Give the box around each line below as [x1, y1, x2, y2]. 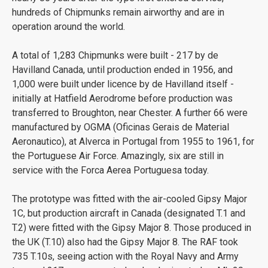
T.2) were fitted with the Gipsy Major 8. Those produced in [12, 222, 251, 233]
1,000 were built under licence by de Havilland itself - [12, 78, 234, 90]
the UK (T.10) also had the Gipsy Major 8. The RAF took [12, 236, 238, 248]
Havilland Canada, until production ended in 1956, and [12, 64, 233, 75]
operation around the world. [12, 21, 125, 32]
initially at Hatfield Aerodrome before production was [12, 93, 233, 104]
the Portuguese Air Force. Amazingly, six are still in [12, 150, 224, 162]
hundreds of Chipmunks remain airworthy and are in [12, 7, 224, 18]
